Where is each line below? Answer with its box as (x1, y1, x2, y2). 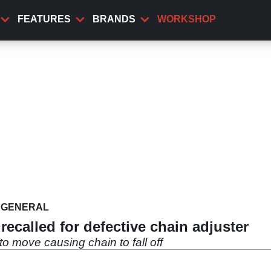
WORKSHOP (157, 14, 216, 24)
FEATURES (18, 14, 71, 24)
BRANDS (93, 14, 135, 24)
